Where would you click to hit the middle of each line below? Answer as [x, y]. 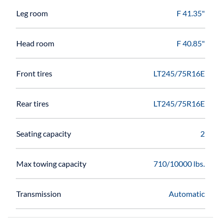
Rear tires [33, 103]
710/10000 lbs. [179, 163]
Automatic [187, 193]
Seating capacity [44, 133]
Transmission [39, 193]
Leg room [32, 13]
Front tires [34, 73]
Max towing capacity [51, 163]
